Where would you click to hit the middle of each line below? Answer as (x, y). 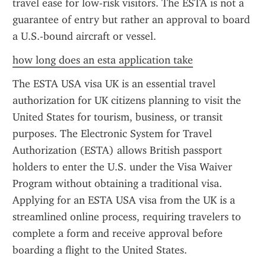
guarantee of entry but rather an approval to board (131, 20)
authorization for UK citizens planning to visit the (127, 100)
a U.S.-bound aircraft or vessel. (84, 36)
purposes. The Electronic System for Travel (112, 134)
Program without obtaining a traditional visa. (117, 183)
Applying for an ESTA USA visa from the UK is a (124, 200)
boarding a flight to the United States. (100, 250)
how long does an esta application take (103, 60)
